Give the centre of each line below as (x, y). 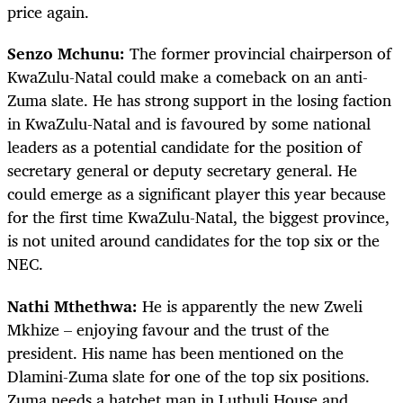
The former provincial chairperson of (258, 54)
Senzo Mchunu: (66, 54)
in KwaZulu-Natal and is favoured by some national (189, 124)
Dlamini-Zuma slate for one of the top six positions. (188, 376)
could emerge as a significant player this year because (197, 194)
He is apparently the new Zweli (250, 305)
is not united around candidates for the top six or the (193, 241)
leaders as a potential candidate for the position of (184, 147)
